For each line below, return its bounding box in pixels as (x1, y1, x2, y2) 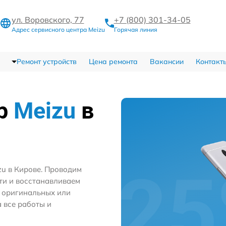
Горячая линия (114, 25, 157, 33)
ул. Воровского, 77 (11, 14, 84, 25)
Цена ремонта (88, 56, 138, 66)
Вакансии (149, 56, 184, 66)
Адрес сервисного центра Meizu (11, 25, 105, 33)
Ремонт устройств (16, 56, 77, 66)
